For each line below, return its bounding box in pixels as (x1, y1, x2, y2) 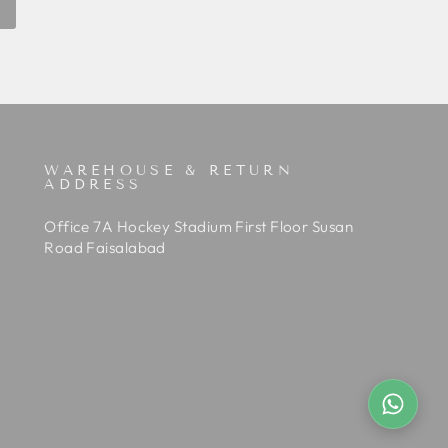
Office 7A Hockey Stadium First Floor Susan (44, 216, 354, 236)
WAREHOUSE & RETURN (44, 161, 294, 179)
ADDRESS (44, 175, 143, 193)
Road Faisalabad (44, 237, 166, 257)
